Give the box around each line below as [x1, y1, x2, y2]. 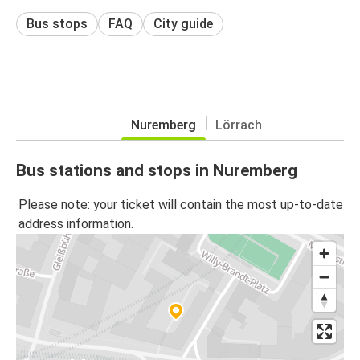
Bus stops [27, 15, 88, 31]
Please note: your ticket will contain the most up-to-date [18, 197, 343, 213]
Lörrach [215, 117, 262, 133]
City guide [153, 15, 213, 31]
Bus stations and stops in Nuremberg [16, 160, 297, 180]
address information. [18, 216, 133, 232]
